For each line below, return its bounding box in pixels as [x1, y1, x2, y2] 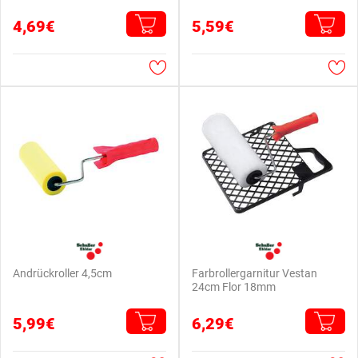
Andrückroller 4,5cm [13, 266, 112, 280]
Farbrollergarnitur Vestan [192, 266, 317, 280]
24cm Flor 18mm [192, 280, 276, 293]
